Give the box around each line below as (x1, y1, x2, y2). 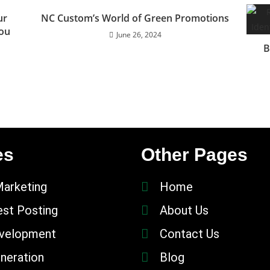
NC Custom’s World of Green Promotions (41, 11, 229, 25)
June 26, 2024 (116, 30, 162, 40)
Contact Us (160, 227, 220, 241)
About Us (160, 203, 209, 218)
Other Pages (141, 145, 248, 165)
